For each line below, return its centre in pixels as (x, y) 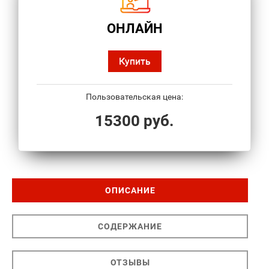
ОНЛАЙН (134, 29)
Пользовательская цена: (134, 97)
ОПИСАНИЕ (130, 191)
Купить (134, 61)
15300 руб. (134, 121)
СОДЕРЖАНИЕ (130, 227)
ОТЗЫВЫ (130, 263)
